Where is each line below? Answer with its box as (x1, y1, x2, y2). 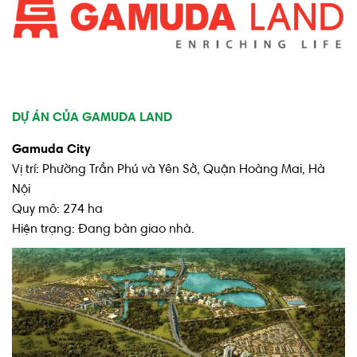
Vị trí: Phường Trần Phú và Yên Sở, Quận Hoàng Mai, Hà (12, 163, 325, 176)
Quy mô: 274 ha (12, 202, 103, 216)
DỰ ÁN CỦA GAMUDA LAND (12, 111, 172, 124)
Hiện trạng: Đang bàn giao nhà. (12, 222, 194, 236)
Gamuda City (12, 143, 90, 156)
